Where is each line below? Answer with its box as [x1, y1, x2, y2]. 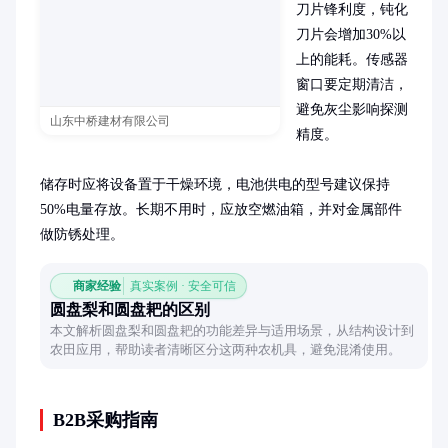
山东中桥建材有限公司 [50, 114, 170, 128]
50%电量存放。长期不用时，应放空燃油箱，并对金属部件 [40, 202, 402, 217]
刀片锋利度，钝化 [296, 2, 408, 17]
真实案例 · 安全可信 [130, 279, 236, 293]
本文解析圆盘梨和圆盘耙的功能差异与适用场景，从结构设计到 [50, 323, 414, 338]
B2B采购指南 [53, 410, 158, 430]
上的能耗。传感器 [296, 52, 408, 67]
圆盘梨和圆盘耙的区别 [50, 301, 210, 318]
